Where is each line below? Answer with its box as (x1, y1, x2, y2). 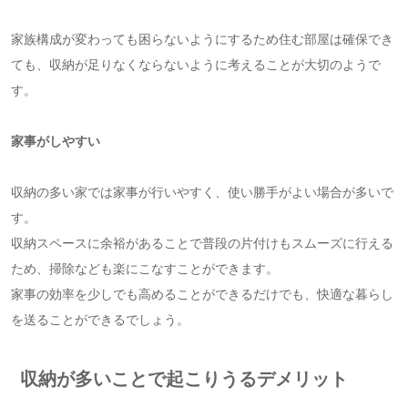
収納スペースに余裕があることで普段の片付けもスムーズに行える (10, 236, 393, 250)
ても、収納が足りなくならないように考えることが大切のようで (10, 57, 381, 72)
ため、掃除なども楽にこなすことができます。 (10, 261, 279, 276)
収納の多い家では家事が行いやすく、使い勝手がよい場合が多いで (10, 185, 393, 199)
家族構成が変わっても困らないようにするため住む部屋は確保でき (10, 32, 393, 46)
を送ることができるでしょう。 (10, 312, 189, 327)
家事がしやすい (10, 134, 100, 148)
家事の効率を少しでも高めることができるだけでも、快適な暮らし (10, 287, 393, 301)
